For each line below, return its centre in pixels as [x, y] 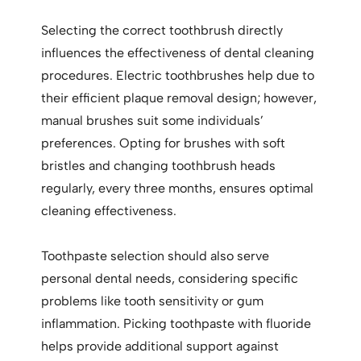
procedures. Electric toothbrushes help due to [178, 76]
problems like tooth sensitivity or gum [153, 301]
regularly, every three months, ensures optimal [178, 189]
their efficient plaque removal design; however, [179, 98]
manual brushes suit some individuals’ [153, 121]
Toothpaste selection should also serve [156, 256]
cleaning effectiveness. [109, 211]
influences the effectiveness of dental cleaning [178, 53]
